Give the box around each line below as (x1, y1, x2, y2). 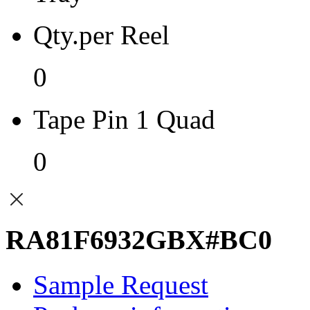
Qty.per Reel (33, 20, 170, 51)
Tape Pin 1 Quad (33, 104, 215, 135)
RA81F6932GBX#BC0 (6, 224, 272, 256)
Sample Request (33, 269, 208, 300)
